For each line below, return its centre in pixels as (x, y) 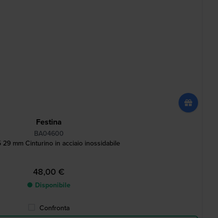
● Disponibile (49, 185)
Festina (49, 122)
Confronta (54, 208)
